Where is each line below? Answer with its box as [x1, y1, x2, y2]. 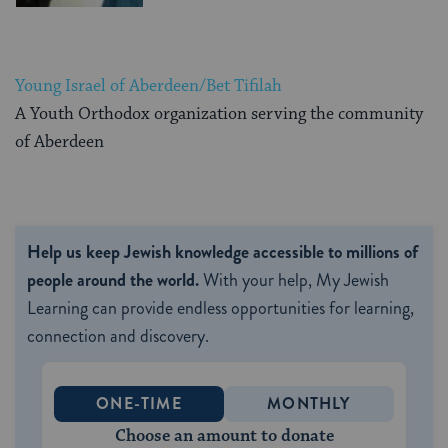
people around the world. [27, 267, 199, 294]
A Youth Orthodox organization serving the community [15, 103, 423, 126]
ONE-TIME [96, 392, 182, 416]
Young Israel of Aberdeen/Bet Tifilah [15, 75, 282, 98]
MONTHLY [267, 392, 351, 416]
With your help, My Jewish [199, 267, 389, 294]
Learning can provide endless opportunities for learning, [27, 295, 414, 322]
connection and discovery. [27, 323, 209, 350]
